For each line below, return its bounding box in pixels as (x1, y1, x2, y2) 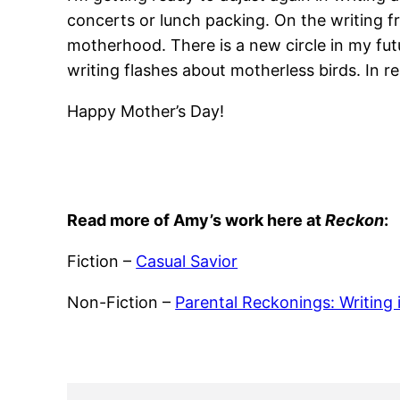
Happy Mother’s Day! (67, 101, 229, 121)
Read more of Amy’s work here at (67, 210, 326, 229)
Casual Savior (136, 251, 238, 271)
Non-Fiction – (67, 292, 176, 312)
